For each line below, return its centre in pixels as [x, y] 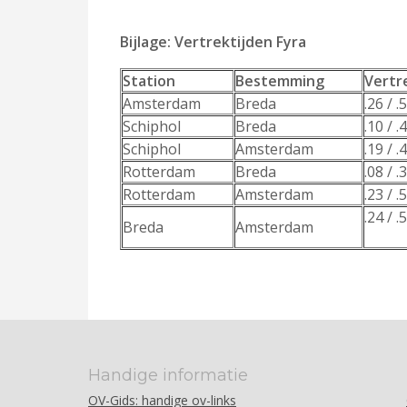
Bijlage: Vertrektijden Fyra [213, 42]
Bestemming [280, 81]
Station [149, 81]
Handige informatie [168, 375]
